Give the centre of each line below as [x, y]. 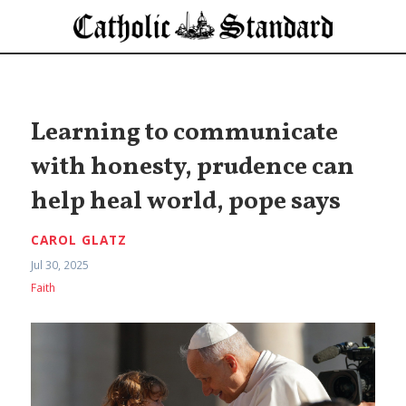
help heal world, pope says [186, 203]
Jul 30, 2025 [60, 265]
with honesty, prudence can [193, 168]
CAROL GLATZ [79, 240]
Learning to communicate [185, 134]
